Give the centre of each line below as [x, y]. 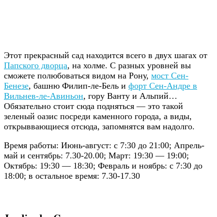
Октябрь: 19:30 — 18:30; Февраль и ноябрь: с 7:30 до [103, 166]
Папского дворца [36, 66]
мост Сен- [170, 76]
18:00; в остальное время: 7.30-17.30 [72, 176]
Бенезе [16, 86]
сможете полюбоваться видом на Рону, [77, 76]
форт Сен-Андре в [163, 86]
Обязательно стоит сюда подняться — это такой [93, 106]
